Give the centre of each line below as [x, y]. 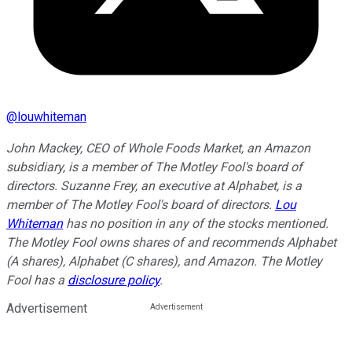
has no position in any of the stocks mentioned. [196, 223]
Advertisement [47, 308]
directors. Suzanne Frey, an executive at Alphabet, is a [154, 185]
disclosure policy [114, 280]
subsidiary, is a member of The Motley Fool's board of [154, 167]
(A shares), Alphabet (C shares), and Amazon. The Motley [164, 261]
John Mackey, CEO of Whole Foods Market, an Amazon [158, 148]
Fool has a [37, 280]
